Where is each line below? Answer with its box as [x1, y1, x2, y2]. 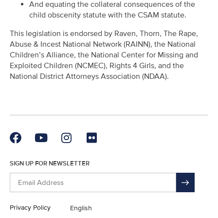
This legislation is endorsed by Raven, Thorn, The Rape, [10, 28, 198, 38]
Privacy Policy [10, 203, 51, 212]
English [70, 203, 92, 212]
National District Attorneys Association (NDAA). [10, 71, 169, 81]
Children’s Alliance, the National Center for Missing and [10, 50, 198, 60]
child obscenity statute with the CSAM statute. [29, 10, 186, 20]
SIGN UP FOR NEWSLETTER [10, 160, 90, 168]
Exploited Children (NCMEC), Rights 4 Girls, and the [10, 60, 184, 71]
